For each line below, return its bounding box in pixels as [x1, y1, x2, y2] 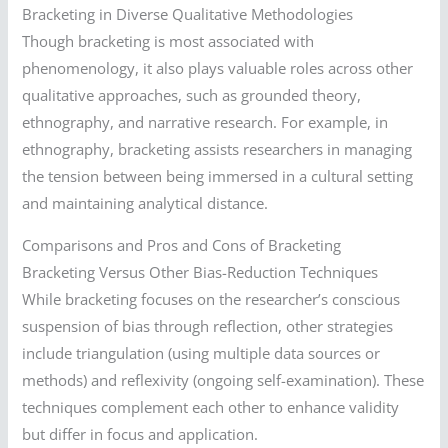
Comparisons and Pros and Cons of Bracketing [22, 235, 342, 256]
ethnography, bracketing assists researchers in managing [22, 139, 413, 160]
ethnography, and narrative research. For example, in [22, 112, 389, 133]
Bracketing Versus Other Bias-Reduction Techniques [22, 262, 379, 283]
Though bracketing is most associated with [22, 31, 315, 52]
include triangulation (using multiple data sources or [22, 343, 381, 364]
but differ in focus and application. [22, 424, 259, 445]
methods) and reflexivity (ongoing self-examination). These [22, 370, 425, 391]
